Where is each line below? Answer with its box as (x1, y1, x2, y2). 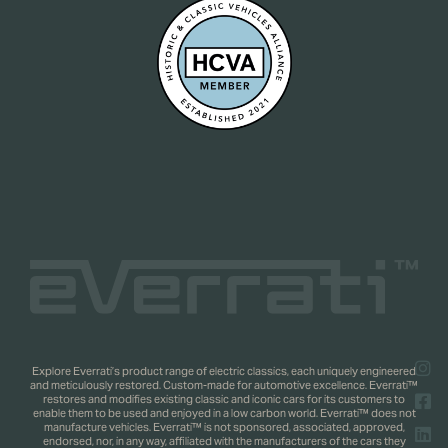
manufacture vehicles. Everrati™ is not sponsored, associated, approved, (43, 419, 405, 434)
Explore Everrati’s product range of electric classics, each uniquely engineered (32, 363, 416, 378)
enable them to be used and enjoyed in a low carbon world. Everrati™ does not (32, 405, 416, 420)
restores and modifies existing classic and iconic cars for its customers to (43, 391, 405, 406)
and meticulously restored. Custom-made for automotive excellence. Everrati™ (30, 377, 418, 392)
